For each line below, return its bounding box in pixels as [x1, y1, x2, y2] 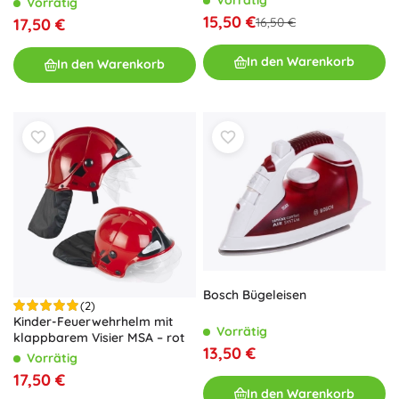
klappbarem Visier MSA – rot [13, 329, 184, 346]
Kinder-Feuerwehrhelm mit [13, 313, 173, 330]
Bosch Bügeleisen [203, 287, 306, 304]
